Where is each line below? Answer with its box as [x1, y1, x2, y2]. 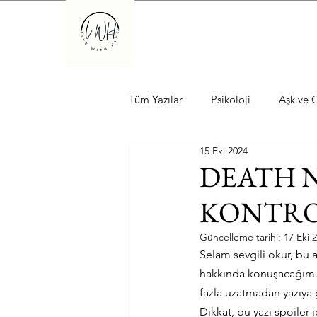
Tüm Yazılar [129, 92, 183, 106]
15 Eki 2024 [200, 144, 248, 157]
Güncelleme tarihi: [200, 231, 284, 243]
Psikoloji [211, 92, 250, 106]
